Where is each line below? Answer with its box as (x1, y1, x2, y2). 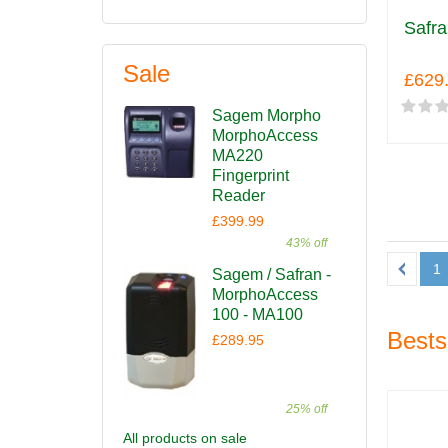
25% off (286, 401, 327, 416)
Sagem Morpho (212, 107, 321, 124)
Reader (212, 187, 265, 204)
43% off (286, 235, 327, 250)
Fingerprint (212, 167, 289, 184)
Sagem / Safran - (212, 265, 331, 283)
